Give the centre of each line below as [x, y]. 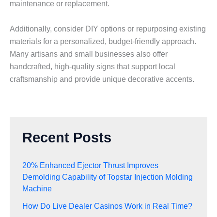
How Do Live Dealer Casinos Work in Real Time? [107, 206]
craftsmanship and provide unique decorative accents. [102, 79]
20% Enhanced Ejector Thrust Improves [90, 166]
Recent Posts [67, 137]
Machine [37, 189]
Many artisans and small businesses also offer [89, 54]
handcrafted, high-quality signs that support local [93, 66]
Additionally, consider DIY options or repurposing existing [108, 29]
